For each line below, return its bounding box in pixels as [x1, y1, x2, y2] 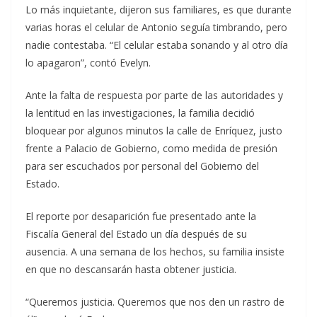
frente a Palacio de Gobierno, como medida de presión [25, 142, 277, 156]
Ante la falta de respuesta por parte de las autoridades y [25, 88, 283, 103]
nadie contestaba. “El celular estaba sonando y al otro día [25, 38, 288, 52]
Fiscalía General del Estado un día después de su [25, 227, 247, 241]
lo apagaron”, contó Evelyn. [25, 56, 151, 70]
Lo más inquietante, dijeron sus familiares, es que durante [25, 3, 292, 17]
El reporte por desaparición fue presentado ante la [25, 209, 256, 224]
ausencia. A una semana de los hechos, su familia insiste [25, 245, 284, 259]
